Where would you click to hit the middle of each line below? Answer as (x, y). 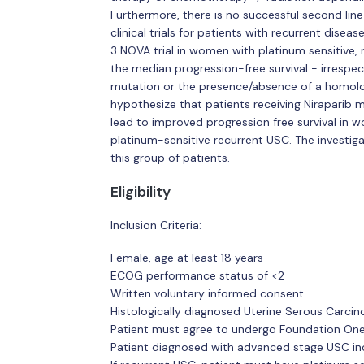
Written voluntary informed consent (207, 293)
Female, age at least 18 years (186, 257)
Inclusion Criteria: (156, 225)
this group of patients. (170, 158)
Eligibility (140, 191)
